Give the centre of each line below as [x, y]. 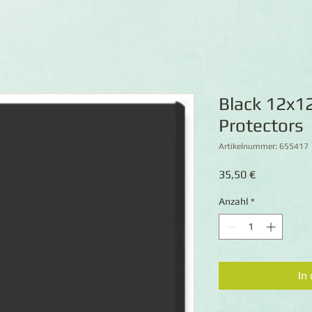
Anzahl [233, 201]
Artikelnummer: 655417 [264, 146]
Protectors [261, 125]
